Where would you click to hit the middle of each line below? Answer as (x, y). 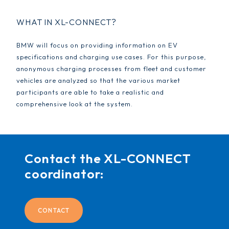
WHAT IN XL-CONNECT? (67, 22)
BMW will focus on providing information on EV (97, 45)
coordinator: (64, 174)
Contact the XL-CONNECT (108, 159)
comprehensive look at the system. (75, 104)
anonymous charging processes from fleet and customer (111, 69)
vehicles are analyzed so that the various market (98, 81)
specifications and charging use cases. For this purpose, (111, 57)
